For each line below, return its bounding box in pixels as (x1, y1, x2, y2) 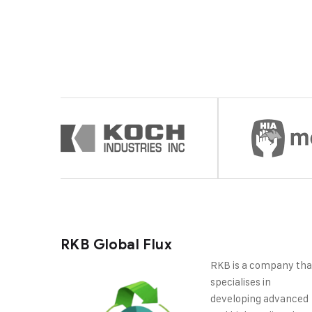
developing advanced (210, 291, 309, 305)
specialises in (210, 274, 271, 288)
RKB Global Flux (61, 235, 172, 253)
